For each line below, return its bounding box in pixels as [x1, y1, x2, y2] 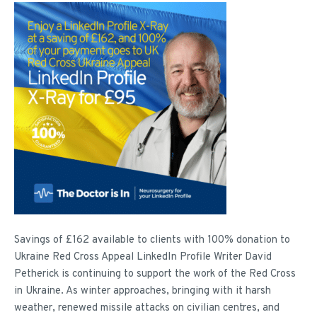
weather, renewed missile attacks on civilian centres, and [14, 301, 279, 316]
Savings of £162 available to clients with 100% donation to [14, 234, 290, 248]
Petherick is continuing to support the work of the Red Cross [14, 267, 296, 282]
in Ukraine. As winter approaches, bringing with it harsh [14, 284, 271, 299]
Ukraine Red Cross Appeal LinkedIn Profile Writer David [14, 250, 272, 265]
